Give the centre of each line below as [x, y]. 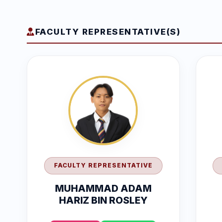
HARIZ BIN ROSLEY [103, 200]
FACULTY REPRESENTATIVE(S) [108, 32]
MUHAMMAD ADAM [103, 188]
